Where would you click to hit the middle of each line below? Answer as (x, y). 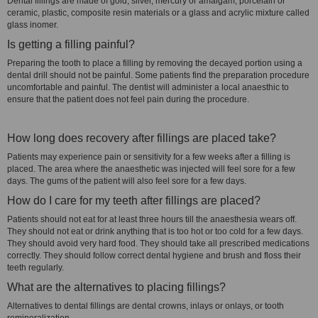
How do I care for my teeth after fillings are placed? (134, 201)
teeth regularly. (35, 268)
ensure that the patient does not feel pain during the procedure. (128, 99)
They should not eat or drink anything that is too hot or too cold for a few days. (155, 231)
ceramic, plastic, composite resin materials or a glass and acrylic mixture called (158, 13)
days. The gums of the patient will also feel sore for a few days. (127, 181)
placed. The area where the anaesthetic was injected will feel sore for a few (151, 169)
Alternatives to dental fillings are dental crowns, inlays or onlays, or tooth (146, 306)
